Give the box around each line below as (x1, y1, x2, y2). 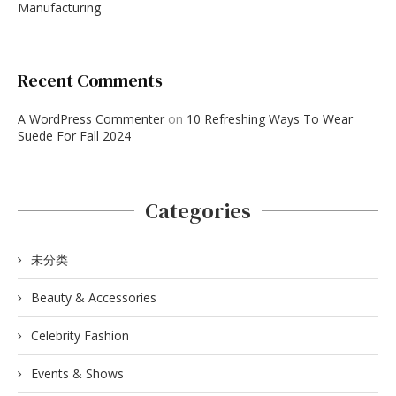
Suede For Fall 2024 (18, 126, 131, 144)
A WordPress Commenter (18, 110, 164, 127)
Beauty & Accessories (31, 288, 156, 306)
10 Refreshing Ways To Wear (187, 110, 353, 127)
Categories (145, 195, 251, 225)
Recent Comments (18, 67, 163, 93)
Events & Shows (31, 364, 124, 382)
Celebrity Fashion (31, 326, 129, 344)
